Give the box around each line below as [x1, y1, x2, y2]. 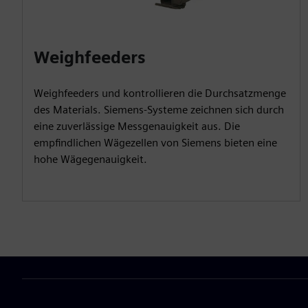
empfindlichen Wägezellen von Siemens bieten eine [34, 135, 277, 149]
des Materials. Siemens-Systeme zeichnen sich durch [34, 102, 284, 116]
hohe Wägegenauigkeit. [34, 152, 147, 166]
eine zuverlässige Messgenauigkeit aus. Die [34, 119, 240, 133]
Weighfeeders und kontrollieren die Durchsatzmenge [34, 86, 286, 100]
